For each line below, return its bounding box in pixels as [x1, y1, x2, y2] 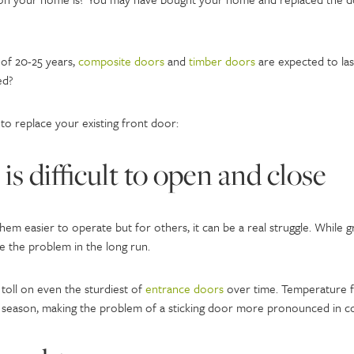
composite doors [77, 52, 164, 70]
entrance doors [145, 280, 224, 297]
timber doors [188, 52, 255, 70]
